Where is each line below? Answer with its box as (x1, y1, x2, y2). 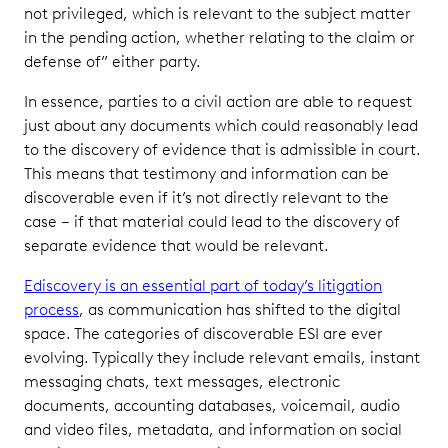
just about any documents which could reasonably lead (24, 115, 418, 135)
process (24, 299, 79, 319)
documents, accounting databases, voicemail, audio (24, 395, 400, 415)
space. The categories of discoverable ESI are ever (24, 323, 383, 343)
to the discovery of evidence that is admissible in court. (24, 139, 421, 159)
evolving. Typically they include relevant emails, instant (24, 347, 420, 367)
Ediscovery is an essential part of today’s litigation (24, 275, 382, 295)
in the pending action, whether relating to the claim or (24, 27, 415, 47)
